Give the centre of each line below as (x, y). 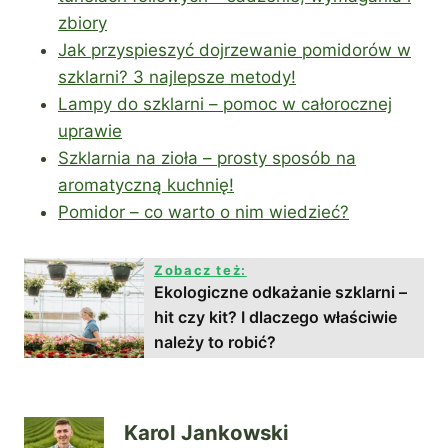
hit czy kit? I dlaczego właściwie (275, 316)
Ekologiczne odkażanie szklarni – (280, 291)
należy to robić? (215, 341)
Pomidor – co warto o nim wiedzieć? (203, 211)
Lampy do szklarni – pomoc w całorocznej (225, 103)
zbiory (82, 22)
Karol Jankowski (206, 433)
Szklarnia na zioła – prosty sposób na (207, 157)
